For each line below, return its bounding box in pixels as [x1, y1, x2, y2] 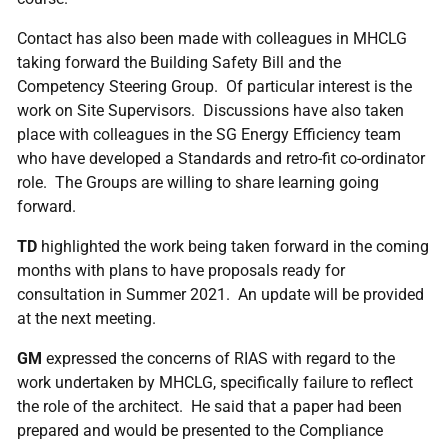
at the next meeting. [17, 309, 156, 328]
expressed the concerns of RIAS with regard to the [42, 349, 395, 368]
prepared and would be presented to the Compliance [17, 421, 383, 440]
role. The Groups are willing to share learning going [17, 173, 379, 192]
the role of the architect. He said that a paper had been [17, 397, 402, 416]
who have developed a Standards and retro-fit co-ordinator [17, 149, 425, 168]
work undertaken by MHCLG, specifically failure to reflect [17, 373, 413, 392]
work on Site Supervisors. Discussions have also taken [17, 101, 404, 120]
